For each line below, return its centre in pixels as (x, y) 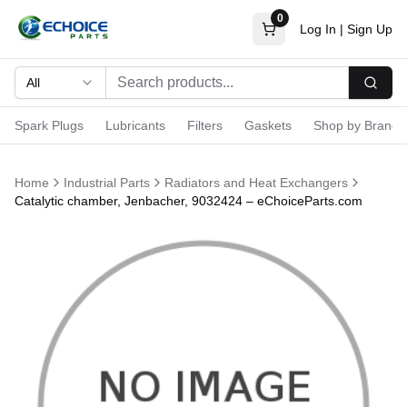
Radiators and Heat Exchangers (256, 183)
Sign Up (370, 29)
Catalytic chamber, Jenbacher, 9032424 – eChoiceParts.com (189, 201)
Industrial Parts (107, 183)
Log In (318, 29)
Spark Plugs (49, 125)
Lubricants (135, 125)
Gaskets (268, 125)
